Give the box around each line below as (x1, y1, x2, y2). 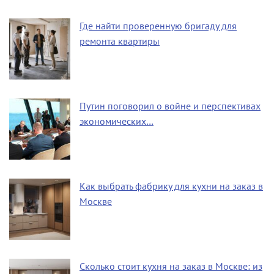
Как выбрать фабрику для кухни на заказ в (80, 180, 263, 192)
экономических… (80, 116, 154, 127)
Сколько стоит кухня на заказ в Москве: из (80, 261, 262, 272)
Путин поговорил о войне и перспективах (80, 100, 261, 112)
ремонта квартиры (80, 35, 160, 47)
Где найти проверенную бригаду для (80, 20, 237, 32)
